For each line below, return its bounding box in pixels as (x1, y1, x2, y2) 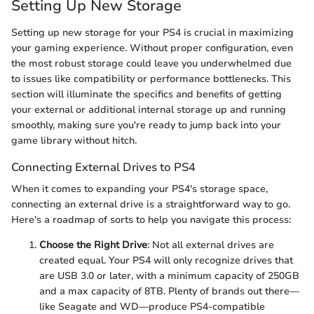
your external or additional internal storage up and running (11, 102, 286, 116)
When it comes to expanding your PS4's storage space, (11, 182, 268, 196)
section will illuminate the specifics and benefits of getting (11, 87, 282, 101)
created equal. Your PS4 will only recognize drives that (39, 253, 293, 267)
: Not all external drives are (147, 238, 274, 252)
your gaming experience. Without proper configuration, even (11, 41, 293, 55)
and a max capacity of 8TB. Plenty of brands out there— (39, 284, 299, 298)
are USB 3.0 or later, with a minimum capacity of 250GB (39, 268, 299, 282)
